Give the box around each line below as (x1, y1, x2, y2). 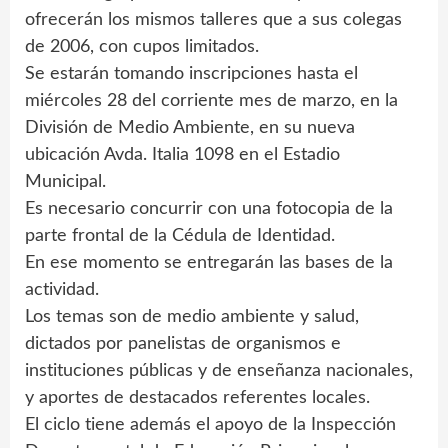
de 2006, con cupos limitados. (25, 38, 259, 56)
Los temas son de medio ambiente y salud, (25, 308, 359, 326)
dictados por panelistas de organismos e (25, 335, 341, 353)
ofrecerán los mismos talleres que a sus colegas (25, 11, 402, 29)
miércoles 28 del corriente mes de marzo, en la (25, 92, 398, 110)
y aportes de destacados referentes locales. (25, 389, 370, 407)
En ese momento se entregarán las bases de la (25, 254, 393, 272)
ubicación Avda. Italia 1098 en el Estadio (25, 146, 340, 164)
